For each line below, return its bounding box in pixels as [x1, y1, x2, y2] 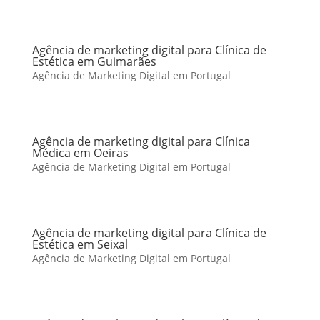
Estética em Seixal [31, 236, 128, 252]
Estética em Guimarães [31, 54, 156, 69]
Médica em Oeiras [31, 145, 129, 161]
